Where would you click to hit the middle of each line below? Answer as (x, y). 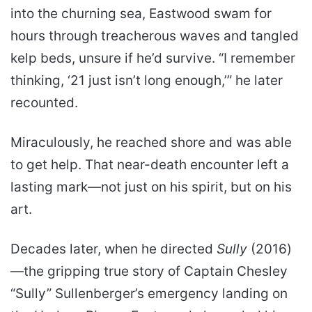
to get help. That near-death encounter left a (150, 165)
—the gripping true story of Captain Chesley (149, 272)
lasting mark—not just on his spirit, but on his (151, 187)
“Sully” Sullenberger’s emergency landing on (149, 294)
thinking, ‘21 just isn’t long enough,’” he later (147, 81)
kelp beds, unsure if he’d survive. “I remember (153, 58)
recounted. (44, 103)
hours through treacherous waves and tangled (155, 36)
